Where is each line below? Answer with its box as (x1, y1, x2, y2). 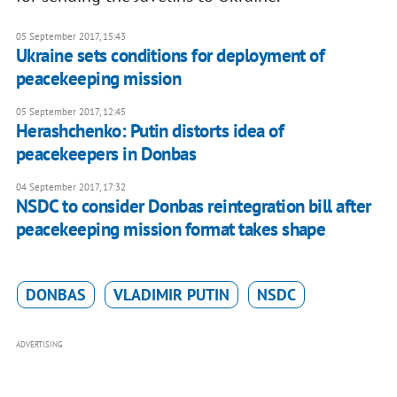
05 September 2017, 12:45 (15, 105, 126, 119)
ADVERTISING (15, 339, 63, 350)
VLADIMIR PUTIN (113, 284, 230, 306)
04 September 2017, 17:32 (15, 181, 126, 194)
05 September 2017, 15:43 (15, 30, 126, 43)
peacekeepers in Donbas (15, 142, 197, 167)
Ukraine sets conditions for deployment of (15, 43, 325, 68)
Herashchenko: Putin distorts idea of (15, 119, 284, 144)
